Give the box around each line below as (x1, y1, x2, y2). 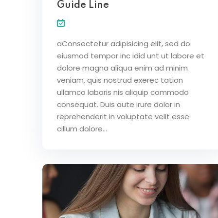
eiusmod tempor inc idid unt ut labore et (57, 50, 204, 61)
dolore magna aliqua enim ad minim (57, 62, 188, 73)
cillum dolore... (57, 123, 107, 134)
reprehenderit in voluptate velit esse (57, 111, 189, 122)
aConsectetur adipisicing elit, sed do (57, 38, 190, 49)
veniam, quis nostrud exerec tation (57, 74, 183, 85)
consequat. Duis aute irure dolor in (57, 99, 180, 109)
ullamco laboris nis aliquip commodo (57, 87, 189, 97)
